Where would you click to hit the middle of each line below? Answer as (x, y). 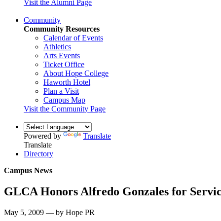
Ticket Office (64, 64)
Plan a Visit (61, 91)
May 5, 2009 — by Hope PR (49, 212)
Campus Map (64, 100)
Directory (38, 153)
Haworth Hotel (67, 82)
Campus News (28, 170)
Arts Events (62, 55)
